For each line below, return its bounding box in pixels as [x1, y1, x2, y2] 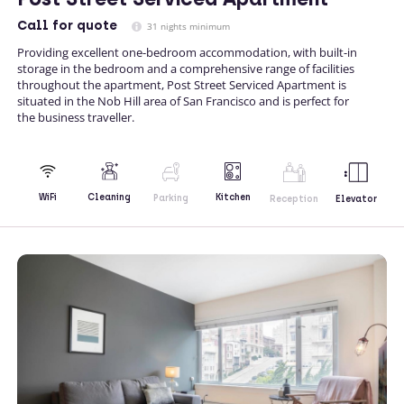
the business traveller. [17, 108, 134, 125]
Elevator [335, 192, 377, 205]
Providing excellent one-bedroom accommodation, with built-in [17, 43, 357, 60]
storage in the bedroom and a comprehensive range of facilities [17, 60, 354, 77]
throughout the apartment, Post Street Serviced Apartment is [17, 76, 346, 93]
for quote [49, 17, 117, 33]
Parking [153, 191, 189, 204]
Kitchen [215, 190, 251, 203]
